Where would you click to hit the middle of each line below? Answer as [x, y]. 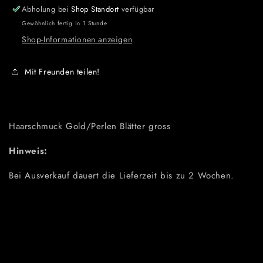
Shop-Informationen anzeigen [77, 40]
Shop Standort [95, 9]
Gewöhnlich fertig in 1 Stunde [65, 23]
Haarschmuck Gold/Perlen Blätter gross [90, 127]
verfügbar [136, 9]
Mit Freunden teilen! [62, 71]
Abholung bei [47, 9]
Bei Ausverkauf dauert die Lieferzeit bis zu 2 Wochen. [122, 176]
